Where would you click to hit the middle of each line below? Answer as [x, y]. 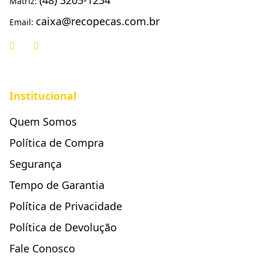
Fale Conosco [42, 248]
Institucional [43, 96]
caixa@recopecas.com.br [98, 21]
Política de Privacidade [66, 206]
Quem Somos [43, 122]
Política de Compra [57, 143]
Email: [23, 22]
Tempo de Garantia [57, 185]
